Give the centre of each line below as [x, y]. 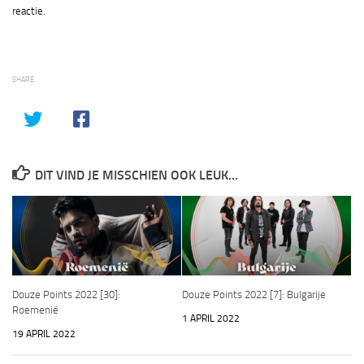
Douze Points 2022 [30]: [66, 295]
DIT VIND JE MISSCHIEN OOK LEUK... [136, 175]
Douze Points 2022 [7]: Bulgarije [254, 295]
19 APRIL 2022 [44, 334]
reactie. [29, 11]
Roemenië [35, 310]
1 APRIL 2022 [211, 319]
